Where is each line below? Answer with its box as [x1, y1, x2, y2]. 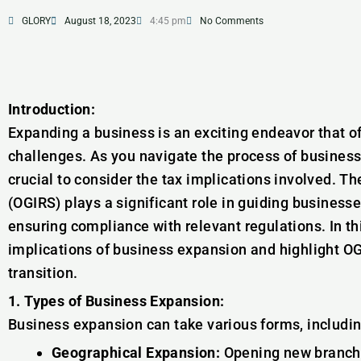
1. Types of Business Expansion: [8, 293, 225, 309]
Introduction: [8, 101, 96, 118]
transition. [8, 264, 78, 281]
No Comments [200, 15, 263, 27]
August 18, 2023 [64, 15, 136, 27]
